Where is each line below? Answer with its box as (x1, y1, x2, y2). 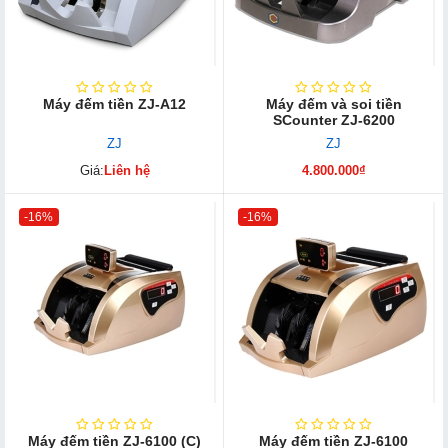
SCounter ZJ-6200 (272, 112, 395, 129)
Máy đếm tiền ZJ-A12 (43, 96, 186, 113)
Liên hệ (103, 162, 150, 178)
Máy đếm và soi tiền (265, 96, 402, 113)
